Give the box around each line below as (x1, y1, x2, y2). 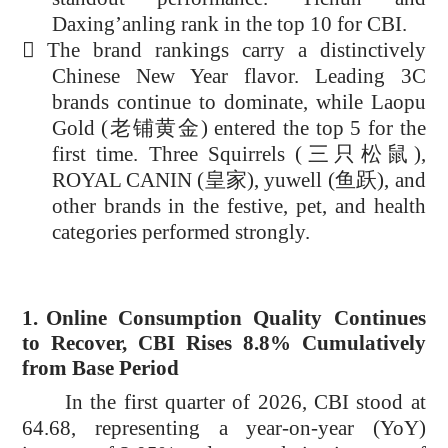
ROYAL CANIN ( (51, 168, 205, 192)
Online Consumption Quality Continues (45, 306, 426, 331)
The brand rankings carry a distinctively (46, 38, 426, 62)
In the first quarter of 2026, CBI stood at (65, 390, 426, 415)
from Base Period (22, 356, 180, 381)
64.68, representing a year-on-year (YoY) (22, 416, 426, 441)
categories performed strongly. (51, 220, 310, 244)
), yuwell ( (247, 168, 335, 192)
